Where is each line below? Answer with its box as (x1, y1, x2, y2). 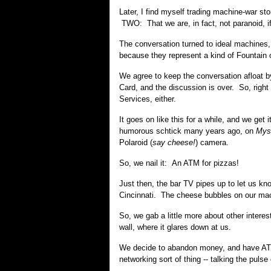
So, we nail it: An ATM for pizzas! (119, 158, 239, 168)
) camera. (195, 138, 229, 147)
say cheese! (152, 138, 195, 147)
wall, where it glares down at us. (119, 223, 231, 232)
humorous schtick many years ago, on (119, 126, 256, 135)
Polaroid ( (119, 138, 152, 147)
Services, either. (119, 94, 176, 103)
